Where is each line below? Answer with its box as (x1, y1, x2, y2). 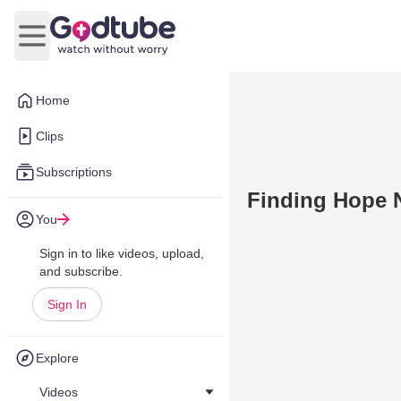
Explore (36, 351, 79, 365)
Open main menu (30, 37, 141, 53)
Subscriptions (36, 165, 112, 179)
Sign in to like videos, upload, (39, 246, 204, 260)
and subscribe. (39, 264, 123, 278)
